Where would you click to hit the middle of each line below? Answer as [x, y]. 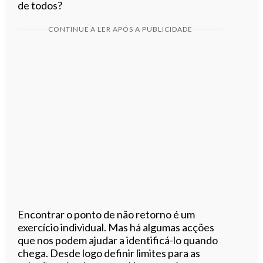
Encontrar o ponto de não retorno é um [107, 214]
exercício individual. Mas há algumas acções [116, 227]
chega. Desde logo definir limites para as [109, 253]
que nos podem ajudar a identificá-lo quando [118, 240]
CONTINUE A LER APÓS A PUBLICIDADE [120, 29]
